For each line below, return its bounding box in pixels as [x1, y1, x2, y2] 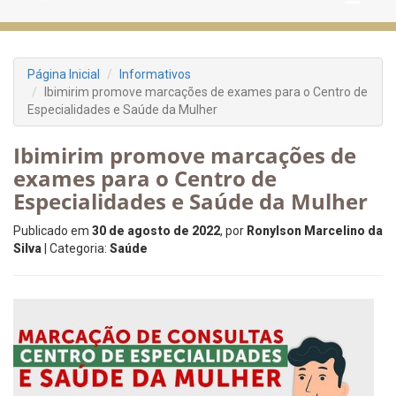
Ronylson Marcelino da [247, 224, 383, 238]
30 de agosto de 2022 [92, 224, 220, 238]
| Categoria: [42, 241, 110, 255]
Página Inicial [27, 67, 100, 81]
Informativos [119, 67, 191, 81]
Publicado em [13, 224, 92, 238]
